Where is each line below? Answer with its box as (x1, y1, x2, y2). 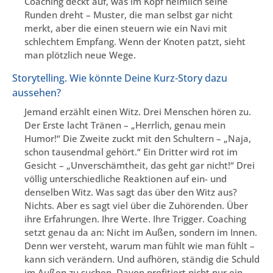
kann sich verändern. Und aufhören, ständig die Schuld (24, 252, 260, 265)
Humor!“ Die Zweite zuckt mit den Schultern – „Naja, (24, 132, 251, 144)
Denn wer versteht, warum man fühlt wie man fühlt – (24, 239, 255, 252)
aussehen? (12, 85, 61, 99)
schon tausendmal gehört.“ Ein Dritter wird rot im (24, 145, 238, 158)
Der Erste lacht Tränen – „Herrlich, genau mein (24, 118, 225, 131)
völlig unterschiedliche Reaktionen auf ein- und (24, 172, 227, 185)
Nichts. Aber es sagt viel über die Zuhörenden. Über (24, 199, 248, 211)
